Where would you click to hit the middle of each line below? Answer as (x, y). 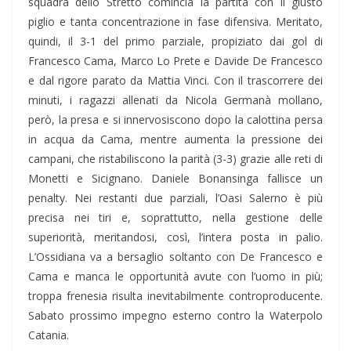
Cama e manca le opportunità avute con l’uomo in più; (175, 277)
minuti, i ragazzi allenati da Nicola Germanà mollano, (175, 100)
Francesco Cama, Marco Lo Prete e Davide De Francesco (175, 61)
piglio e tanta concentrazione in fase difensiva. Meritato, (175, 22)
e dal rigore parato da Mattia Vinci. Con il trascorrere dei (175, 81)
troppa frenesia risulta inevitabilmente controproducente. (175, 296)
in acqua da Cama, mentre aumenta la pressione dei (175, 139)
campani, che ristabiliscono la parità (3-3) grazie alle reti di (175, 159)
